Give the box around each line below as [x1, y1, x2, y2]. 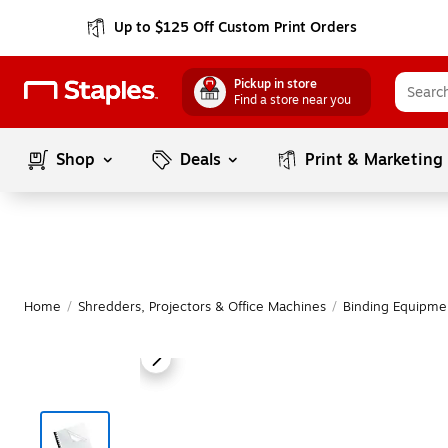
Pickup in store [234, 75, 317, 93]
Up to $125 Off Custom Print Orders [114, 17, 358, 38]
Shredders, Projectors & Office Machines [78, 297, 326, 317]
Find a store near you [234, 91, 351, 109]
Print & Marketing [305, 148, 444, 172]
